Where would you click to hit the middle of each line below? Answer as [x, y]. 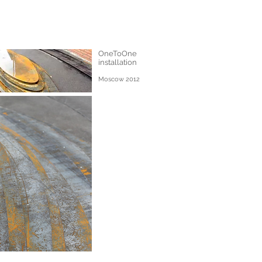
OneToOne [118, 54]
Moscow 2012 [119, 79]
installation [118, 62]
